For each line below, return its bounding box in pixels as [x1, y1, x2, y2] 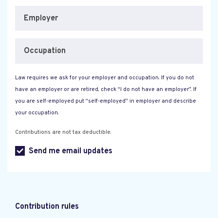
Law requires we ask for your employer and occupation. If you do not [15, 74, 194, 81]
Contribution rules [15, 201, 79, 212]
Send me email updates [29, 146, 112, 156]
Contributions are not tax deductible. [15, 128, 111, 136]
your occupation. [15, 109, 59, 116]
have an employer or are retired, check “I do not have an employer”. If [15, 86, 197, 93]
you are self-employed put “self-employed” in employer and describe [15, 97, 196, 105]
